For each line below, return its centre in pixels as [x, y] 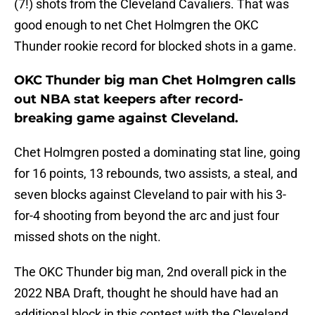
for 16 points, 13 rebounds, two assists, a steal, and [156, 174]
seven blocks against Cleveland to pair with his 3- [150, 195]
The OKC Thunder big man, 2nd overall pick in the [150, 272]
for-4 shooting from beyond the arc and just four [147, 216]
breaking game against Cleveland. [126, 118]
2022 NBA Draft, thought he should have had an [146, 293]
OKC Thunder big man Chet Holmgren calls [155, 81]
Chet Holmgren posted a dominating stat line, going [157, 153]
